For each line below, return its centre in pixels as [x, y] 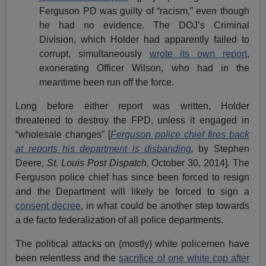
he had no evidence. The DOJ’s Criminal [144, 25]
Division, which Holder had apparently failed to [144, 39]
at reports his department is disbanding [104, 148]
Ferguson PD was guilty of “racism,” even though [144, 11]
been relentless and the [67, 258]
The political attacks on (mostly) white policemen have [132, 243]
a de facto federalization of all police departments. [120, 220]
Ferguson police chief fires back [180, 134]
